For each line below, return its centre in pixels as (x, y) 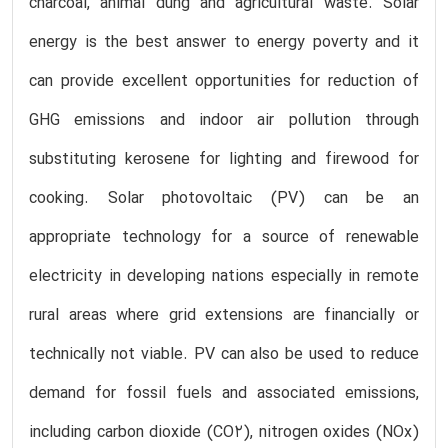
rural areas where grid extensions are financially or (224, 315)
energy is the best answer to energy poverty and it (224, 42)
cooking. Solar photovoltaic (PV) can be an (224, 198)
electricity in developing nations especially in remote (224, 276)
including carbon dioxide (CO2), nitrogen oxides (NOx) (224, 432)
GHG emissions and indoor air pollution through (224, 120)
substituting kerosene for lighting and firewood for (224, 159)
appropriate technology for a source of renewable (224, 237)
